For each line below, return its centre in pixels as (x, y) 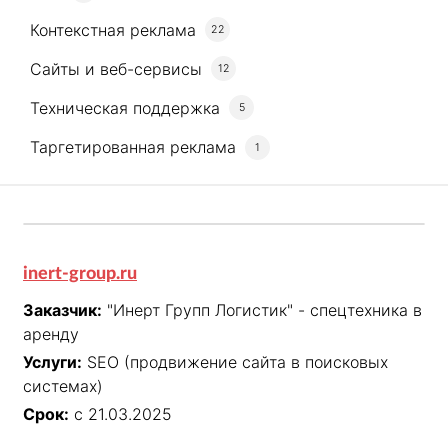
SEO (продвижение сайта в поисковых (237, 362)
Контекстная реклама (113, 29)
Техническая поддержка (125, 107)
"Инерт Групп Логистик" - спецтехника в (264, 310)
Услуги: (52, 362)
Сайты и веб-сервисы (116, 68)
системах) (63, 386)
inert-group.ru (80, 274)
